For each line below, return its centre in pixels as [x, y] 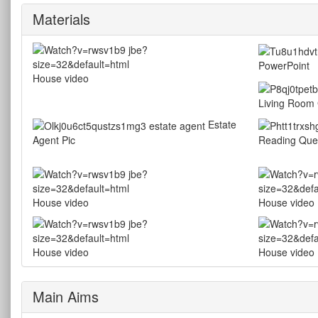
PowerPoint [284, 66]
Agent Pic [54, 139]
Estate [222, 124]
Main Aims [66, 296]
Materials [61, 19]
